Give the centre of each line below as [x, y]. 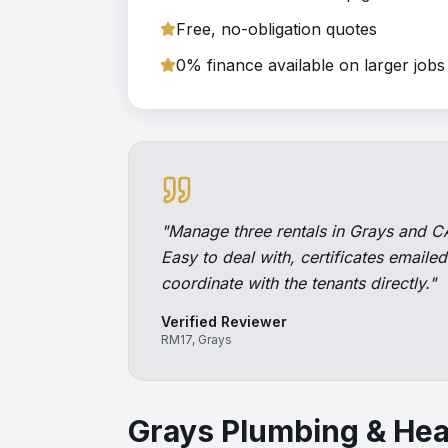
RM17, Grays [196, 339]
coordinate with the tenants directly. [295, 283]
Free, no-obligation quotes [276, 29]
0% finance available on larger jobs [310, 65]
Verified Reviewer [224, 321]
